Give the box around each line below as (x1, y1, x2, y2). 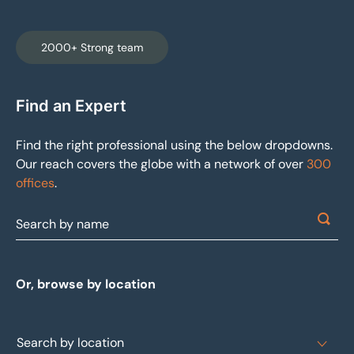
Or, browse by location (16, 276, 156, 293)
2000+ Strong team (41, 40, 143, 55)
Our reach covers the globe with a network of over (16, 156, 307, 173)
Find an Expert (16, 96, 126, 116)
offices (16, 175, 55, 192)
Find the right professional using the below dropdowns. (16, 137, 333, 154)
